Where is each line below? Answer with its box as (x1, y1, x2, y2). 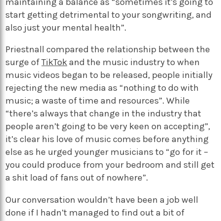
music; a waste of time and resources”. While (5, 95, 190, 107)
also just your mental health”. (5, 22, 127, 33)
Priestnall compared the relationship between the (5, 44, 211, 55)
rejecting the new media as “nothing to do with (5, 82, 199, 94)
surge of (5, 57, 42, 68)
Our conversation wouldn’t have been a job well (5, 194, 199, 206)
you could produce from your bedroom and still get (5, 159, 215, 171)
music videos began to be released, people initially (5, 70, 213, 81)
